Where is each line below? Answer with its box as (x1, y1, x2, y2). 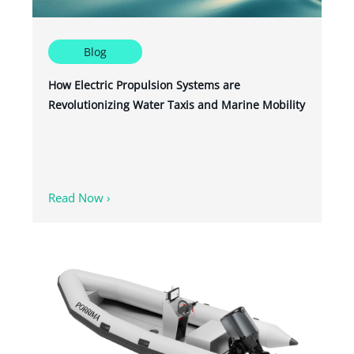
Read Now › (48, 190, 111, 206)
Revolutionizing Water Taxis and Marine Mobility (48, 97, 305, 113)
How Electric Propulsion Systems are (48, 77, 240, 93)
